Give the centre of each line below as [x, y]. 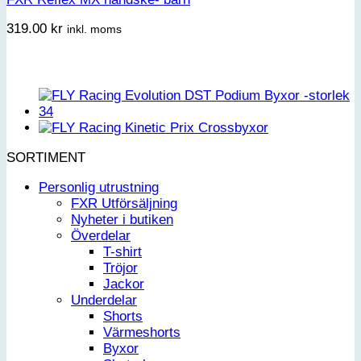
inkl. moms [94, 29]
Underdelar [104, 300]
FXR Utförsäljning [124, 203]
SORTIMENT [46, 158]
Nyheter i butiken [122, 219]
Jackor [124, 284]
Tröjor [120, 268]
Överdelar [101, 235]
